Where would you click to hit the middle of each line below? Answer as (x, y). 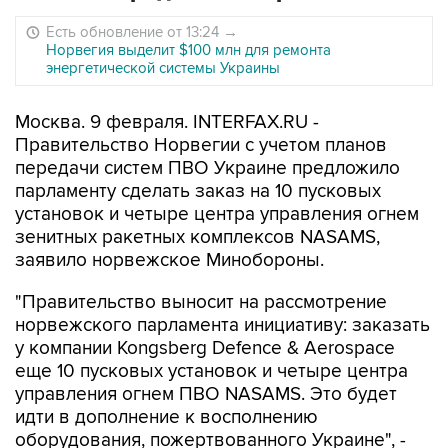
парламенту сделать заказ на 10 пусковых (198, 191)
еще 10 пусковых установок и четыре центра (211, 371)
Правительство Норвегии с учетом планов (201, 145)
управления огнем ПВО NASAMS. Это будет (206, 394)
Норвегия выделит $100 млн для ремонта (188, 50)
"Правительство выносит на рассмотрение (201, 302)
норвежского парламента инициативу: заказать (222, 325)
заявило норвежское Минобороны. (169, 260)
